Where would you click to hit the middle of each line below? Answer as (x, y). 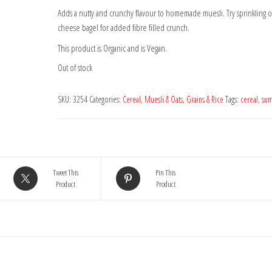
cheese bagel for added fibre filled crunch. (123, 27)
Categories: (106, 99)
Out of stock (75, 67)
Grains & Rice (205, 99)
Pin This (166, 172)
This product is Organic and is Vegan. (112, 48)
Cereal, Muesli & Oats (152, 99)
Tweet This (66, 172)
